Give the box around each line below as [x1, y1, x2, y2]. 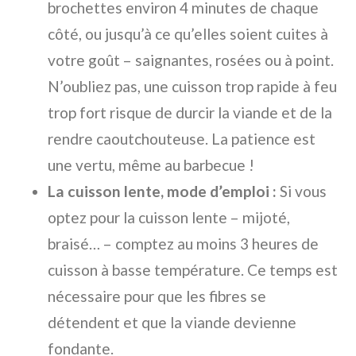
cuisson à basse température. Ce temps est [48, 261, 338, 280]
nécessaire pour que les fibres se [48, 287, 266, 306]
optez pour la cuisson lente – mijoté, [48, 208, 290, 227]
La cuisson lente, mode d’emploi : [48, 182, 277, 201]
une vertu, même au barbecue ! [48, 156, 254, 175]
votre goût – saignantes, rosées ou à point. [48, 51, 334, 70]
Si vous [277, 182, 327, 201]
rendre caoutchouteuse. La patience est [48, 130, 315, 149]
